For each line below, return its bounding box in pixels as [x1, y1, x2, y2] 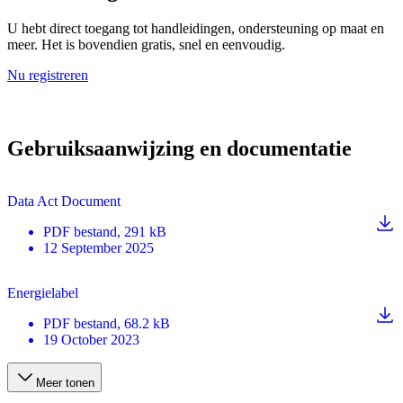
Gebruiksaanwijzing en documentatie [7, 137, 352, 161]
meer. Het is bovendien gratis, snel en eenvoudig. [7, 36, 285, 52]
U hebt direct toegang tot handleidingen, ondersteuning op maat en [7, 20, 384, 36]
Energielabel [7, 285, 78, 301]
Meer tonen [36, 376, 94, 390]
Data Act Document [7, 193, 121, 210]
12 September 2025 [43, 240, 154, 256]
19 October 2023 [43, 332, 139, 348]
